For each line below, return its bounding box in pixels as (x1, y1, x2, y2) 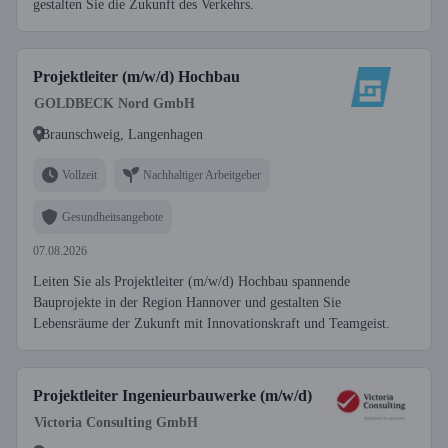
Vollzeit (62, 167, 97, 182)
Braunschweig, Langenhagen (41, 126, 203, 142)
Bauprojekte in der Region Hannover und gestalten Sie (33, 295, 341, 310)
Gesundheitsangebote (62, 209, 163, 224)
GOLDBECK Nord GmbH (34, 96, 195, 111)
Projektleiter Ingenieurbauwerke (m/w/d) (33, 387, 312, 404)
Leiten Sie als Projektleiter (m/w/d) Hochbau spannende (33, 274, 350, 289)
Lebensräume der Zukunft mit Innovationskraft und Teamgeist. (33, 316, 390, 331)
